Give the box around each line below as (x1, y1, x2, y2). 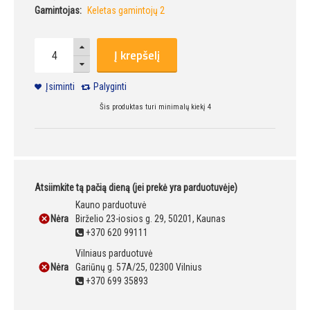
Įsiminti (46, 81, 75, 93)
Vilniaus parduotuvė (75, 248, 153, 259)
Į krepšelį (114, 46, 160, 65)
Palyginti (93, 81, 127, 93)
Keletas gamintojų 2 (87, 5, 165, 17)
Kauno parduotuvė (75, 199, 147, 211)
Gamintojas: (35, 5, 82, 17)
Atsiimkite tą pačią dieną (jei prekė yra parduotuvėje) (35, 182, 237, 194)
